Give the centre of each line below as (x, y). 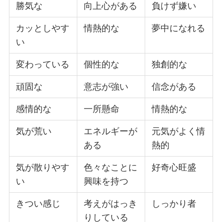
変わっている (43, 65)
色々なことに (111, 168)
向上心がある (111, 6)
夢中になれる (179, 28)
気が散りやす (43, 168)
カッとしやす (43, 28)
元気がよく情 (179, 132)
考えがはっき (111, 204)
